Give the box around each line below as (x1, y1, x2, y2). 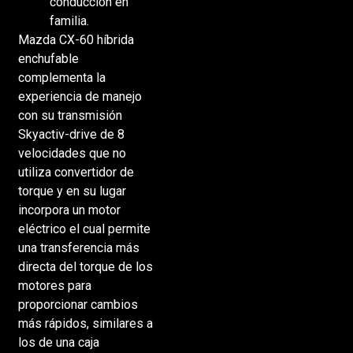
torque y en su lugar (17, 184, 126, 199)
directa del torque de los (17, 259, 153, 275)
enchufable (17, 51, 79, 67)
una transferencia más (17, 240, 139, 256)
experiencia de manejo (17, 89, 142, 105)
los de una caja (17, 335, 99, 351)
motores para (17, 278, 91, 294)
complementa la (17, 70, 106, 86)
